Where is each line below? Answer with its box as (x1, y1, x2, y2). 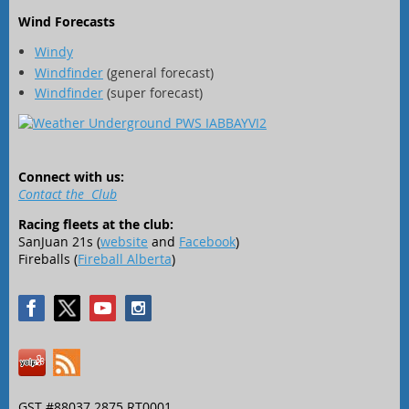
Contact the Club (18, 185, 117, 203)
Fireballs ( (18, 250, 78, 267)
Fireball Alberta (78, 250, 172, 267)
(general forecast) (103, 63, 214, 81)
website (100, 233, 148, 250)
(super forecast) (103, 84, 203, 101)
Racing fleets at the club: (18, 215, 173, 233)
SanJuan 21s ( (18, 233, 100, 250)
